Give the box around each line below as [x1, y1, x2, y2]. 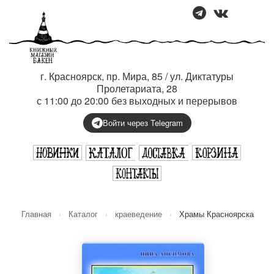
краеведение [115, 208, 162, 220]
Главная [21, 208, 51, 220]
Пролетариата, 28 [97, 81, 177, 95]
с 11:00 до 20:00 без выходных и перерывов [37, 94, 237, 108]
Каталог [68, 208, 98, 220]
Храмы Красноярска [179, 208, 254, 220]
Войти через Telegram [102, 117, 183, 128]
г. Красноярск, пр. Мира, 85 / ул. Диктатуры [40, 69, 234, 83]
